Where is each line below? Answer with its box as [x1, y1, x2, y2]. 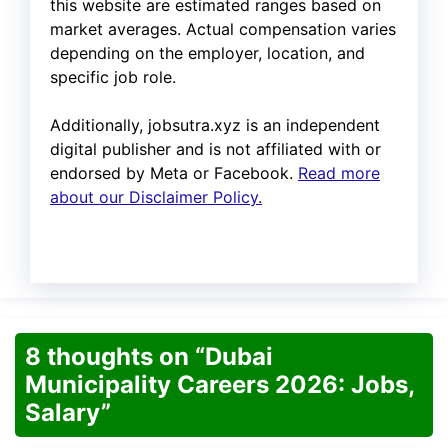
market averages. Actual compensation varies [50, 18, 396, 39]
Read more [298, 162, 380, 183]
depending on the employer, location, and [50, 42, 365, 63]
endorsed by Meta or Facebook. [50, 162, 298, 183]
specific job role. [50, 66, 176, 87]
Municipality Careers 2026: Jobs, [25, 369, 415, 399]
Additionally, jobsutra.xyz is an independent [50, 114, 380, 135]
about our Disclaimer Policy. [50, 186, 262, 207]
